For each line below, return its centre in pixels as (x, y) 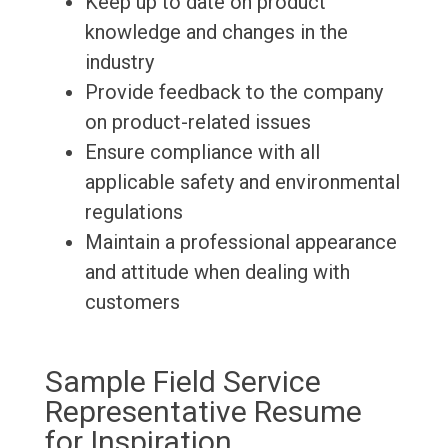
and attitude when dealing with (217, 272)
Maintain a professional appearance (240, 242)
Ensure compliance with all (202, 152)
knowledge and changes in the (216, 32)
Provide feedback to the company (233, 92)
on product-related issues (197, 122)
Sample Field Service (182, 382)
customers (132, 302)
